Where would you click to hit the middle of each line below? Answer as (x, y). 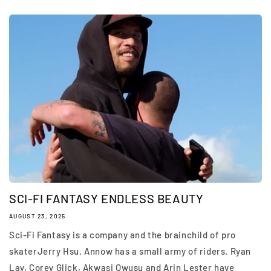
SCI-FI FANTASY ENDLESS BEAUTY (106, 199)
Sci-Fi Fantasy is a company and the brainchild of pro (122, 235)
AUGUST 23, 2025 (38, 216)
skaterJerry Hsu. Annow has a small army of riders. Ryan (130, 251)
